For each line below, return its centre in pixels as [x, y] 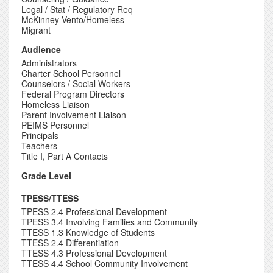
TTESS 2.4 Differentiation [70, 243]
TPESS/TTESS [50, 198]
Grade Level [46, 175]
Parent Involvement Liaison [74, 115]
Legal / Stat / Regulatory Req [77, 9]
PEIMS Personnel [55, 125]
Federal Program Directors [73, 94]
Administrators [49, 63]
